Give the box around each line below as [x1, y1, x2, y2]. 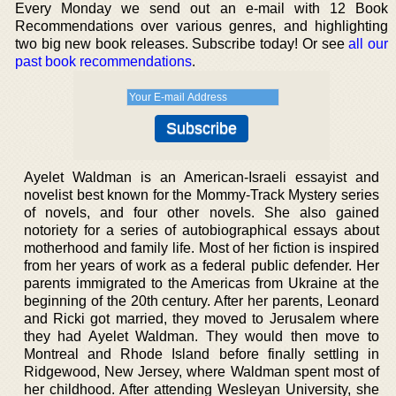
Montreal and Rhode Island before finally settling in [24, 346, 379, 362]
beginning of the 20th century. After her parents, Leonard [24, 293, 379, 308]
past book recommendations [15, 54, 192, 69]
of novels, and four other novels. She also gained [24, 205, 379, 220]
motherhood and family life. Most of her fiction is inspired [24, 240, 379, 255]
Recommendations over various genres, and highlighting [15, 19, 388, 34]
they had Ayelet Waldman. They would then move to [24, 329, 379, 344]
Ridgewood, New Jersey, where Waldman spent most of [24, 364, 379, 379]
